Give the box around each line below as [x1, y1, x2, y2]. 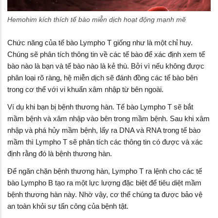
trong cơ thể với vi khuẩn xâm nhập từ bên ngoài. [7, 85, 163, 94]
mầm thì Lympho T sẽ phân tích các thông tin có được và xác [7, 138, 203, 146]
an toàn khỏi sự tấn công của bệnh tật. [7, 202, 128, 211]
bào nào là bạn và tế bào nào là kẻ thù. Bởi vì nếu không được [7, 62, 204, 71]
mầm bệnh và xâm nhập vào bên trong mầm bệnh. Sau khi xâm [7, 114, 210, 123]
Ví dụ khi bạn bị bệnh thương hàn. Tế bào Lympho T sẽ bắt [7, 103, 193, 111]
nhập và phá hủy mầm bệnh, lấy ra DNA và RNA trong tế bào [7, 126, 200, 135]
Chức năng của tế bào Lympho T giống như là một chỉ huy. [7, 38, 193, 47]
